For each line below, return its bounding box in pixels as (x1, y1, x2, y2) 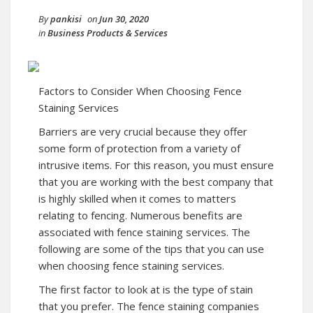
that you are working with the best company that (38, 174, 273, 189)
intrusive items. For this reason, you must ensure (38, 157, 274, 172)
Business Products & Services (48, 26, 168, 39)
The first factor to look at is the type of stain (38, 282, 253, 296)
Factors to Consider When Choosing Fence (38, 83, 242, 98)
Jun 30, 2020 (99, 12, 149, 25)
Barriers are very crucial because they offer (38, 124, 247, 138)
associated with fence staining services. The (38, 224, 250, 239)
